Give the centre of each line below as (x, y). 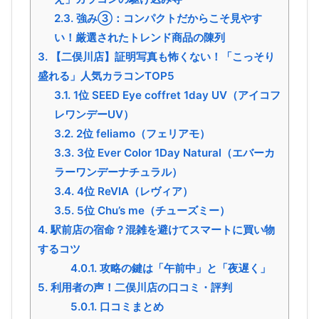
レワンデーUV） (94, 114)
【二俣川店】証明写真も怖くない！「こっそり (161, 56)
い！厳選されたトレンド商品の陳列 (139, 37)
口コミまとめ (130, 306)
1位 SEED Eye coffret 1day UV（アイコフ (175, 95)
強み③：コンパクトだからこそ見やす (167, 18)
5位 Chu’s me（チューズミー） (152, 210)
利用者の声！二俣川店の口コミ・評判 (140, 287)
